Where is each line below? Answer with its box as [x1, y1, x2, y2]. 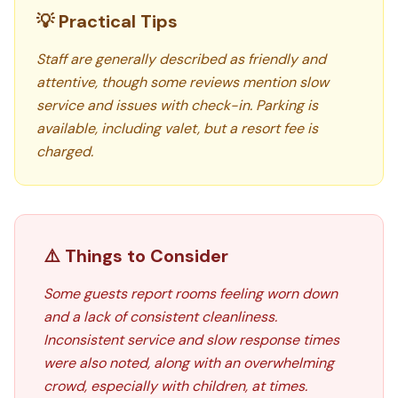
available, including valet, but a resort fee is [36, 119, 318, 138]
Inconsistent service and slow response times [44, 330, 339, 349]
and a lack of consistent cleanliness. [44, 307, 277, 326]
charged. [36, 142, 93, 161]
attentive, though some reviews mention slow [36, 73, 329, 92]
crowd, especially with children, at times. [44, 377, 307, 395]
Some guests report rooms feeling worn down [44, 284, 338, 303]
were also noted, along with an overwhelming [44, 354, 334, 372]
